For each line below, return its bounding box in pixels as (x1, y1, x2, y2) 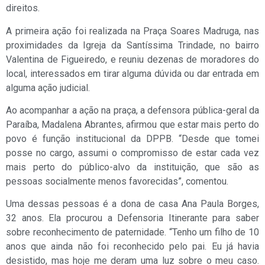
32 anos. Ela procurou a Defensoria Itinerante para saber (6, 212, 259, 224)
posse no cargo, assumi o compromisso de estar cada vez (6, 147, 259, 159)
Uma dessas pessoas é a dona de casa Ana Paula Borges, (6, 198, 259, 210)
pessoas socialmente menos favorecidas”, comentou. (6, 176, 228, 188)
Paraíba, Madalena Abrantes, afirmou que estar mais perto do (6, 119, 259, 131)
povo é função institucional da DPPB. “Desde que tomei (6, 133, 259, 145)
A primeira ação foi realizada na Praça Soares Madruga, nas (6, 25, 259, 37)
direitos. (6, 2, 40, 14)
